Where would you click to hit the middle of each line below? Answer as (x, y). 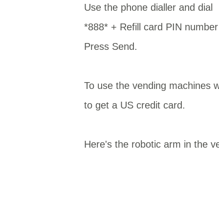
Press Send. (111, 46)
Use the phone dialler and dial (148, 7)
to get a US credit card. (135, 105)
